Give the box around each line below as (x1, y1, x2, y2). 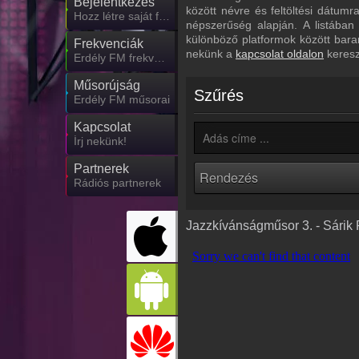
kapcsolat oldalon (236, 47, 324, 60)
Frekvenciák (74, 37, 143, 50)
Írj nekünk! (74, 135, 127, 147)
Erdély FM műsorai (74, 93, 170, 106)
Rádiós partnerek (74, 176, 161, 189)
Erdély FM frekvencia (154, 51, 165, 64)
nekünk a (186, 47, 236, 60)
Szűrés (194, 87, 244, 104)
